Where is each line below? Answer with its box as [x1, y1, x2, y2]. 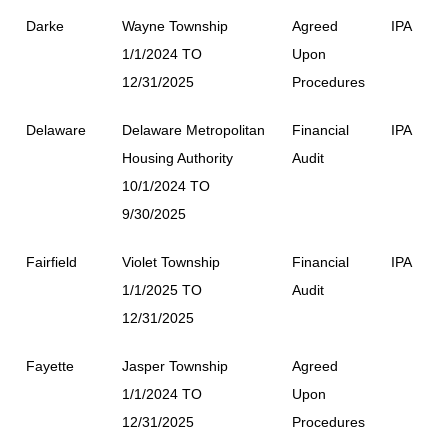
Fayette [26, 357, 74, 374]
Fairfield [26, 253, 77, 270]
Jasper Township [122, 357, 228, 374]
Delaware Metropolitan [122, 121, 265, 138]
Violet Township [122, 253, 220, 270]
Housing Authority [122, 149, 233, 166]
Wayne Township [122, 17, 228, 34]
